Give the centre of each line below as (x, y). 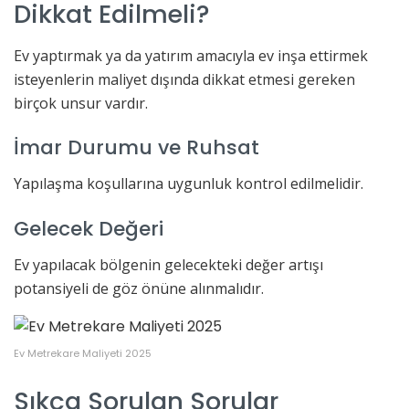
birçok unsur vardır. (81, 103)
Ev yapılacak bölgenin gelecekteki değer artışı (168, 264)
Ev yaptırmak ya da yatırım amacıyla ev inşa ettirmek (191, 55)
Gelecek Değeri (89, 228)
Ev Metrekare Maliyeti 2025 (83, 353)
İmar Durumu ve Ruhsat (136, 148)
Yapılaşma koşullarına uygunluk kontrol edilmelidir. (189, 184)
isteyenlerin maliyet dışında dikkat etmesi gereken (184, 79)
